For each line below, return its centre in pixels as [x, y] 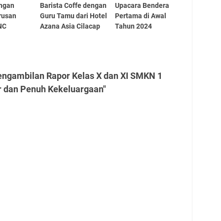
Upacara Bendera [142, 6]
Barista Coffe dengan [73, 6]
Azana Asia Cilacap [70, 26]
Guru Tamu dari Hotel [73, 16]
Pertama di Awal [141, 16]
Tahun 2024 [134, 26]
